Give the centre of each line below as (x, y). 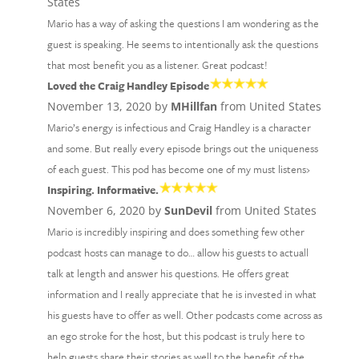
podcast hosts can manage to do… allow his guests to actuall (177, 252)
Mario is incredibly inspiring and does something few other (175, 232)
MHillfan (194, 106)
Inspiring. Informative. (103, 190)
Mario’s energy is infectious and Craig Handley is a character (179, 127)
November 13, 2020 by (109, 106)
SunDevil (188, 210)
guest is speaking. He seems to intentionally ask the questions (182, 44)
